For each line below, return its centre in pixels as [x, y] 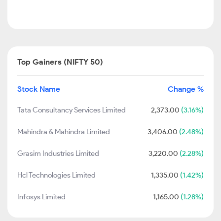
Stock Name [39, 89]
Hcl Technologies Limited [56, 175]
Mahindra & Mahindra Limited [64, 132]
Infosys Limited [41, 197]
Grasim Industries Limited [58, 153]
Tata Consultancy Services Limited [72, 110]
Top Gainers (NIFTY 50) [60, 62]
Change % [186, 89]
